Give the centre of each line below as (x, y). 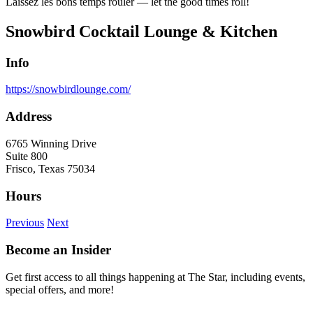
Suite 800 (27, 156)
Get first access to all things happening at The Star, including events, (155, 277)
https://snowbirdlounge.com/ (68, 89)
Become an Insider (58, 249)
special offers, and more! (60, 289)
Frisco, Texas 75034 (50, 168)
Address (29, 117)
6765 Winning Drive (51, 143)
